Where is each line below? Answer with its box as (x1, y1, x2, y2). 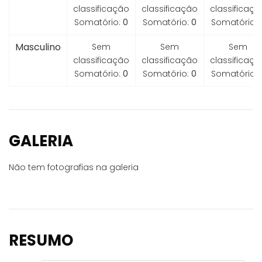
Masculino (15, 40, 61, 54)
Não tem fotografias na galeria (9, 161, 139, 173)
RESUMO (9, 230, 73, 251)
